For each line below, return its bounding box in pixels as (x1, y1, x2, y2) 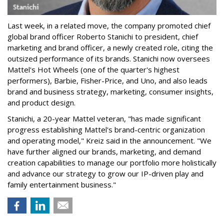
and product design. (7, 97, 75, 108)
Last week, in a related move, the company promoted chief (7, 20, 210, 31)
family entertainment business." (7, 179, 116, 190)
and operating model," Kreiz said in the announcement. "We (7, 135, 211, 146)
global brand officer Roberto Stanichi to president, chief (7, 31, 198, 42)
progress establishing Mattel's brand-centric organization (7, 124, 205, 135)
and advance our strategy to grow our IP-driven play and (7, 168, 203, 179)
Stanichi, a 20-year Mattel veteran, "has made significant (7, 113, 201, 124)
